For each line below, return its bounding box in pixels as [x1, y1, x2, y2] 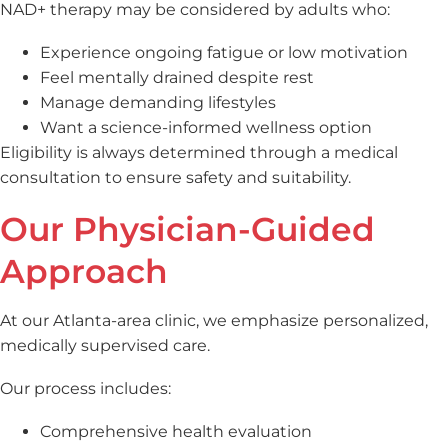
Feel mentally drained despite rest [40, 67, 314, 87]
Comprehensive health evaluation [40, 421, 312, 441]
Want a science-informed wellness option [40, 117, 372, 137]
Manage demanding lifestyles [40, 92, 276, 112]
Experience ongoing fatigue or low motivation [40, 42, 408, 62]
